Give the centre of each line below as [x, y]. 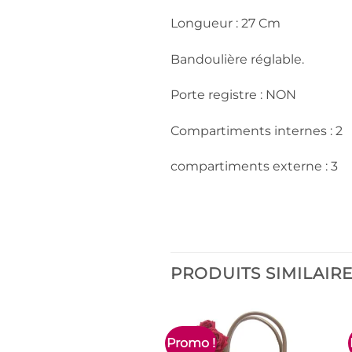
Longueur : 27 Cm [225, 24]
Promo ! [191, 343]
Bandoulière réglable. [237, 59]
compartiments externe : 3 [254, 167]
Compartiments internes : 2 [257, 130]
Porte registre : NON [233, 95]
